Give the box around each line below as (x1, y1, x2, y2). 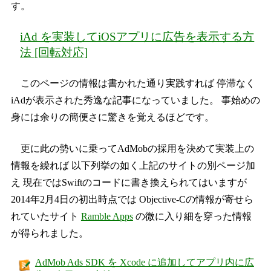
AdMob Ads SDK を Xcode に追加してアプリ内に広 (34, 257, 254, 268)
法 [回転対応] (20, 46, 88, 59)
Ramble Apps (80, 211, 133, 222)
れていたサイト (10, 211, 81, 222)
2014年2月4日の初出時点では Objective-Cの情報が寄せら (10, 194, 253, 205)
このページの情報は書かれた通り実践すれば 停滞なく (20, 78, 255, 89)
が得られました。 (10, 228, 88, 239)
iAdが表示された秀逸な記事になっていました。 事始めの (10, 95, 260, 106)
